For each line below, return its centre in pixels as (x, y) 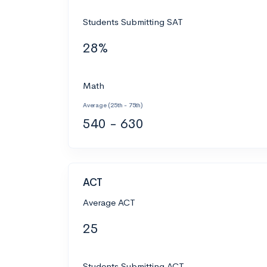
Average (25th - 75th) (113, 105)
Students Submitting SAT (133, 21)
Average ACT (109, 202)
